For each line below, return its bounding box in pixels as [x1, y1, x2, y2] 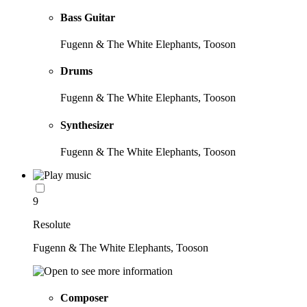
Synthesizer [60, 119, 114, 131]
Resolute [33, 218, 71, 230]
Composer [60, 292, 108, 304]
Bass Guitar [60, 11, 115, 23]
